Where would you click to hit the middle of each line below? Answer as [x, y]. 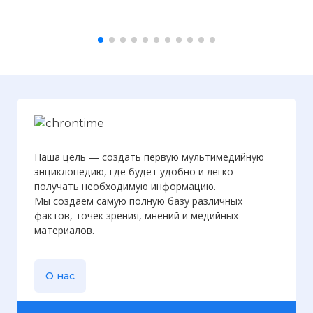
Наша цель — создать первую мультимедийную [149, 156]
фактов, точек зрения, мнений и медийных [136, 215]
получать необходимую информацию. [125, 186]
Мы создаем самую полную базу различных [138, 201]
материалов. [64, 230]
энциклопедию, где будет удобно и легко [134, 171]
